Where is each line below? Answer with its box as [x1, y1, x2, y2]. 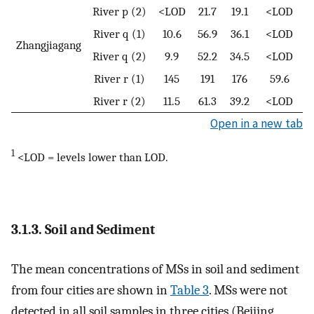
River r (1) [93, 71, 145, 86]
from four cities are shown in [11, 282, 170, 299]
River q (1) [93, 27, 146, 41]
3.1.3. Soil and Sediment [11, 221, 155, 238]
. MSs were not [209, 282, 287, 299]
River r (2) [93, 94, 146, 109]
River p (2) [92, 4, 146, 19]
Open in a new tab [210, 116, 303, 132]
